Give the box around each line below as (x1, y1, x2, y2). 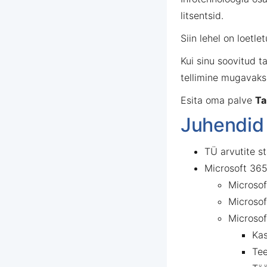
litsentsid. (181, 10, 223, 21)
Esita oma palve (181, 94, 255, 106)
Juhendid (181, 113, 264, 136)
